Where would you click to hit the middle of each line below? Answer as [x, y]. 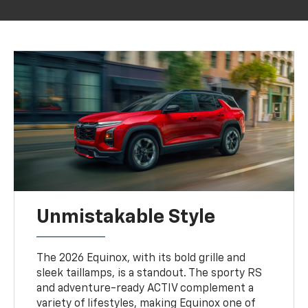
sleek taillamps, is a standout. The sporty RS [150, 274]
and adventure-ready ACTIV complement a [145, 289]
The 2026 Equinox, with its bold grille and [141, 259]
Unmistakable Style [126, 218]
